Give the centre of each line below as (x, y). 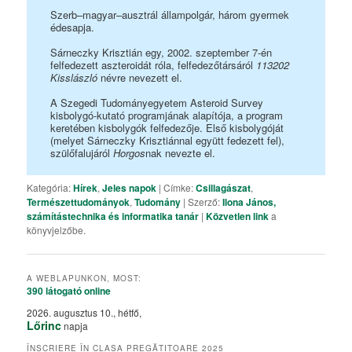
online (97, 290)
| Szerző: (202, 202)
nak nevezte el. (181, 152)
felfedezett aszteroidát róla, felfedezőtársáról (154, 64)
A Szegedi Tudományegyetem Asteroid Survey (157, 102)
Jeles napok (130, 188)
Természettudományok (79, 202)
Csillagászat (224, 188)
